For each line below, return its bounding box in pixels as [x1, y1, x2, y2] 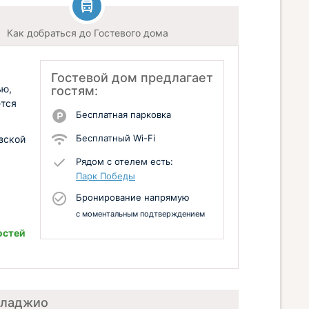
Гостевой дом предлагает [51, 70, 213, 85]
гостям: [51, 83, 98, 98]
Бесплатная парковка [76, 109, 171, 120]
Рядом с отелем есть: [76, 156, 173, 167]
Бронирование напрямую [76, 192, 190, 203]
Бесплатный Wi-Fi [76, 132, 155, 143]
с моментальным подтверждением [76, 209, 205, 219]
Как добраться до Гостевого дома [6, 27, 168, 39]
